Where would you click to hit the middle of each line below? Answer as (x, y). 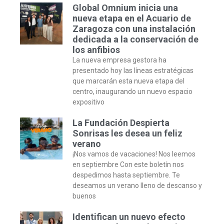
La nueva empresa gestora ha (119, 60)
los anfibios (96, 49)
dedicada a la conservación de (135, 39)
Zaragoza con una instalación (134, 28)
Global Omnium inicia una (125, 7)
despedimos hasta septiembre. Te (126, 175)
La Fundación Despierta (121, 122)
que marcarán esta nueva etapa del (128, 81)
